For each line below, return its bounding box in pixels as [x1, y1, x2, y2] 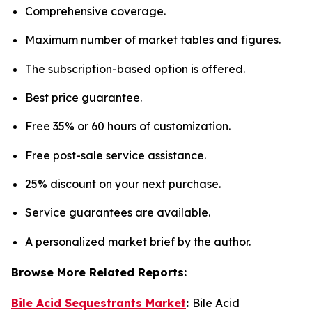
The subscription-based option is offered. [25, 61, 245, 76]
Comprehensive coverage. [25, 4, 166, 19]
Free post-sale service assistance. [25, 148, 206, 162]
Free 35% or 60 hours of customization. [25, 119, 231, 134]
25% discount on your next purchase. [25, 177, 221, 192]
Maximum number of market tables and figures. [25, 33, 281, 47]
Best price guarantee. [25, 91, 142, 105]
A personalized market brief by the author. [25, 234, 251, 249]
